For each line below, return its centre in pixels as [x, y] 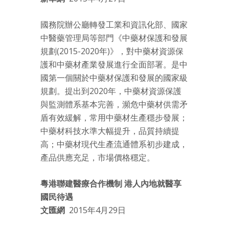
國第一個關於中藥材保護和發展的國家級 [114, 78]
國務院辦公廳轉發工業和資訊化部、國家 [114, 25]
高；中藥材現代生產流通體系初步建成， [114, 144]
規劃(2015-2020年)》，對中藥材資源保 [112, 51]
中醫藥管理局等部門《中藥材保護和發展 [114, 38]
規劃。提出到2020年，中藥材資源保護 [111, 91]
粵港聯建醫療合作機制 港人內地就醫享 [111, 184]
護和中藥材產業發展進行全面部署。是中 [114, 65]
